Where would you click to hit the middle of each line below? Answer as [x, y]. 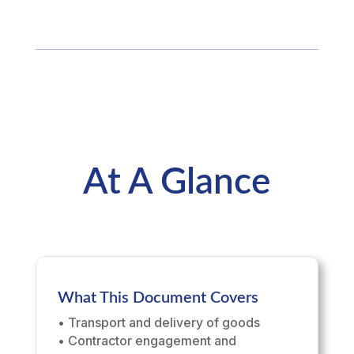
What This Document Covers [158, 298]
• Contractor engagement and [147, 341]
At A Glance [177, 183]
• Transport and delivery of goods [158, 323]
